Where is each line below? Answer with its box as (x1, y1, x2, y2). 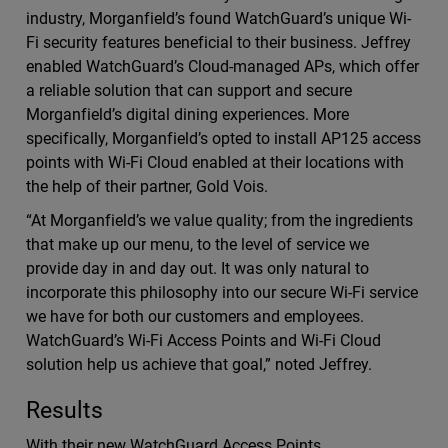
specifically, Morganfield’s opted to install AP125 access (25, 129, 422, 148)
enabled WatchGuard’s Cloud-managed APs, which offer (25, 57, 420, 76)
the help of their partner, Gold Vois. (25, 177, 269, 196)
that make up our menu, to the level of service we (25, 235, 370, 254)
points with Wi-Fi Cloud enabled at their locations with (25, 153, 405, 172)
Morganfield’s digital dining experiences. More (25, 105, 350, 124)
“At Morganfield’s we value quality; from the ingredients (25, 211, 414, 230)
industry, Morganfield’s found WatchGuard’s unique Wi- (25, 9, 412, 28)
